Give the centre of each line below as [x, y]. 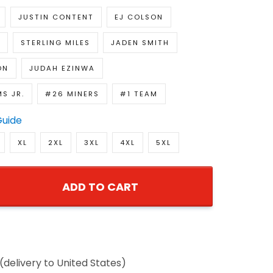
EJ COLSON [139, 17]
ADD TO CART [100, 187]
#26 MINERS [72, 94]
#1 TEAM [139, 94]
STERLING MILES [55, 43]
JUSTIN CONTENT [56, 17]
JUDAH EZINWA [62, 69]
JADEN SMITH [140, 43]
